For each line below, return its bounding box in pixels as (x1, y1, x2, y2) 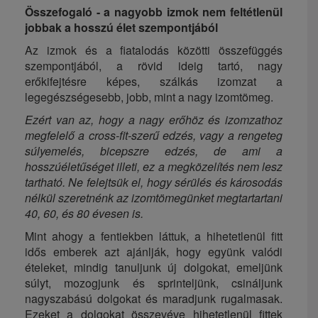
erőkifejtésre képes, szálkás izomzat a (25, 73, 283, 90)
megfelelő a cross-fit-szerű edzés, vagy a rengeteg (25, 127, 283, 144)
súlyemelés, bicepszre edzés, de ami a (25, 143, 283, 160)
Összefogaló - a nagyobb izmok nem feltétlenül (25, 4, 283, 21)
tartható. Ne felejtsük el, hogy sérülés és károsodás (25, 174, 283, 191)
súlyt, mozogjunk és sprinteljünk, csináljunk (25, 275, 283, 292)
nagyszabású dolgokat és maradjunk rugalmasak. (25, 290, 283, 307)
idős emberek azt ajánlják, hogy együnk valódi (25, 243, 283, 261)
